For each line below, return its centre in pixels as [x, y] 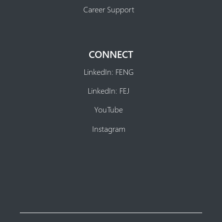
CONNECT [111, 54]
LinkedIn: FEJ [109, 91]
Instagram [109, 128]
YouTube [109, 110]
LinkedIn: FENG [109, 72]
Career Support [109, 9]
